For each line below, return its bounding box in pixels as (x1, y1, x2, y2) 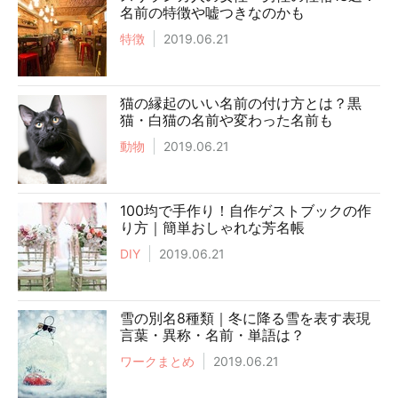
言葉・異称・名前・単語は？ (120, 325, 305, 344)
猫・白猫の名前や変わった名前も (120, 110, 333, 129)
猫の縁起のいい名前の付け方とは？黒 (120, 93, 362, 112)
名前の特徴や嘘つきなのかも (120, 3, 305, 21)
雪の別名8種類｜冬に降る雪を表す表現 (120, 308, 370, 327)
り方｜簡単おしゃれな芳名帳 (120, 218, 305, 236)
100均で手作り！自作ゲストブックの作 (120, 201, 371, 219)
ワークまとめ (120, 353, 195, 369)
